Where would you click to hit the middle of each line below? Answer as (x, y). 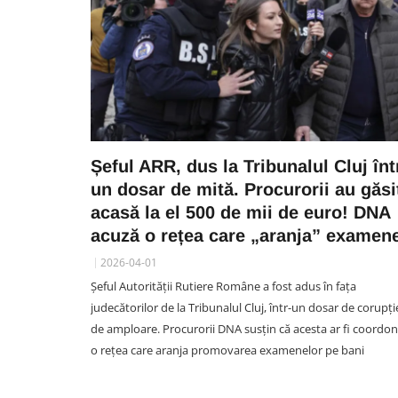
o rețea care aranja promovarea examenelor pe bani (227, 350)
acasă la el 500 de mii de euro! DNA (240, 212)
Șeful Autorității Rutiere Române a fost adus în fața (223, 286)
